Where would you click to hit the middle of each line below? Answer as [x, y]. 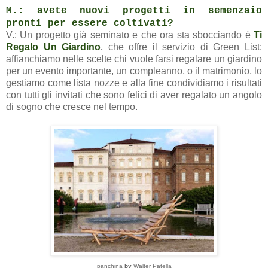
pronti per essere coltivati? [90, 23]
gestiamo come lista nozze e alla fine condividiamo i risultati [134, 83]
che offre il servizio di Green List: [185, 47]
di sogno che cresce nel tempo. [72, 106]
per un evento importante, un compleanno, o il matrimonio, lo [134, 71]
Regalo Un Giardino [54, 47]
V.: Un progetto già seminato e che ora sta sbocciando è [128, 35]
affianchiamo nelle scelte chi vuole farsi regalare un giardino [134, 59]
